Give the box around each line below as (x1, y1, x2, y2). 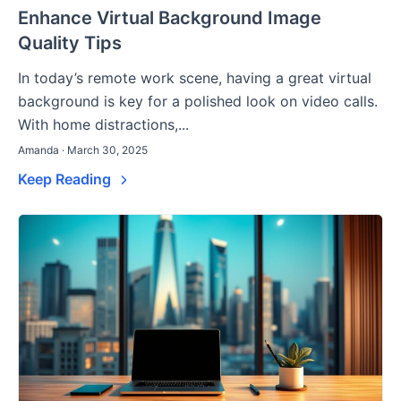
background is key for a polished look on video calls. (18, 92, 378, 111)
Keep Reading (18, 170, 115, 189)
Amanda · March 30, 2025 (18, 143, 148, 158)
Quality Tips (18, 32, 122, 55)
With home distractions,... (18, 115, 189, 134)
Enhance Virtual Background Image (18, 7, 321, 30)
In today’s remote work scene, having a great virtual (18, 69, 371, 88)
